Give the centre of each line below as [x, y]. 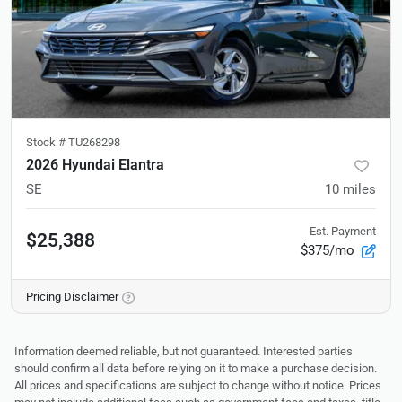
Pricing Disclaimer [72, 297]
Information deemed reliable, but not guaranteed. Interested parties [184, 352]
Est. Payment [343, 232]
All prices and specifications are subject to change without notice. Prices [198, 386]
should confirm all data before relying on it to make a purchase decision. [196, 369]
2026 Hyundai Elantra [95, 165]
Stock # [47, 143]
